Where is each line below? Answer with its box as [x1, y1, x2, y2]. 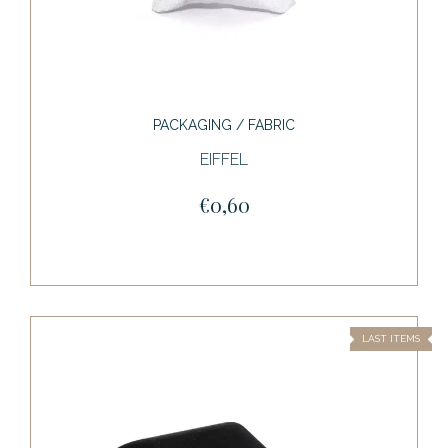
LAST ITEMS [362, 332, 420, 344]
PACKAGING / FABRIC [153, 116, 295, 133]
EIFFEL [200, 149, 248, 169]
